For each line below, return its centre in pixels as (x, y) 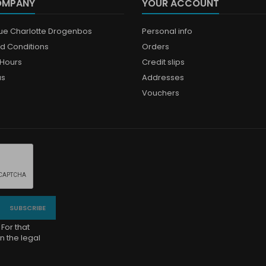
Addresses (163, 77)
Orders (156, 47)
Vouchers (161, 93)
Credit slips (163, 62)
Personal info (167, 31)
